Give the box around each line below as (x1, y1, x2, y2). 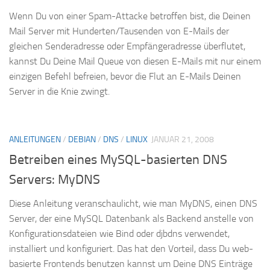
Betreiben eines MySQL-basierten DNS (9, 151, 227, 168)
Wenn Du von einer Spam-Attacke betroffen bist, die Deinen (9, 10, 251, 22)
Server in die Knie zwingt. (9, 86, 110, 98)
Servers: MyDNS (9, 171, 100, 187)
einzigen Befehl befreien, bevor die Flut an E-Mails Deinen (9, 71, 241, 83)
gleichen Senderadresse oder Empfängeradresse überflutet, (9, 40, 245, 52)
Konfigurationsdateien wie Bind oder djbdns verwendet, (9, 227, 230, 239)
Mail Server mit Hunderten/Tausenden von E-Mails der (9, 25, 229, 37)
